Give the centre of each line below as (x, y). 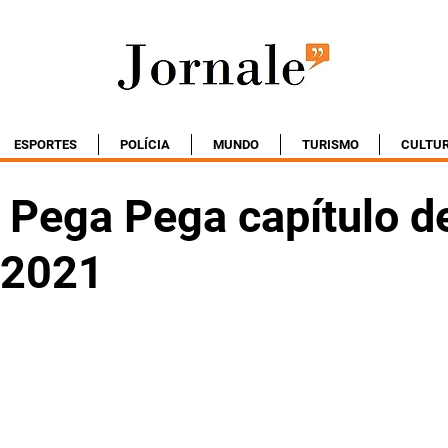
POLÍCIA (145, 144)
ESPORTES (45, 144)
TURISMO (330, 144)
